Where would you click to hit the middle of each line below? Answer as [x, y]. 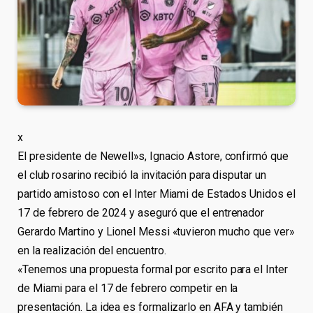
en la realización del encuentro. [92, 251]
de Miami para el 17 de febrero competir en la [128, 289]
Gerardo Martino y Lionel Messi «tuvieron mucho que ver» [156, 232]
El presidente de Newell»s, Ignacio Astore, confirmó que [153, 156]
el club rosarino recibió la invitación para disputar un [142, 175]
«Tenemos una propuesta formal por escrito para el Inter [153, 270]
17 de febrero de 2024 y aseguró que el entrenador [141, 213]
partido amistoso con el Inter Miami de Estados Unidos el [156, 194]
